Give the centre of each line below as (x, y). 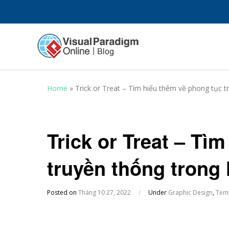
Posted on (63, 192)
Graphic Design (190, 192)
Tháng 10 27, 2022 (105, 192)
